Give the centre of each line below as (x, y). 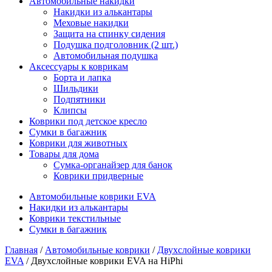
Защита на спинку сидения (109, 34)
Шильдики (76, 88)
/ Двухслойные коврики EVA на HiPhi (103, 261)
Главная (21, 250)
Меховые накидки (91, 23)
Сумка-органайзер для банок (113, 165)
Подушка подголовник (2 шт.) (116, 45)
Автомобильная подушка (106, 56)
